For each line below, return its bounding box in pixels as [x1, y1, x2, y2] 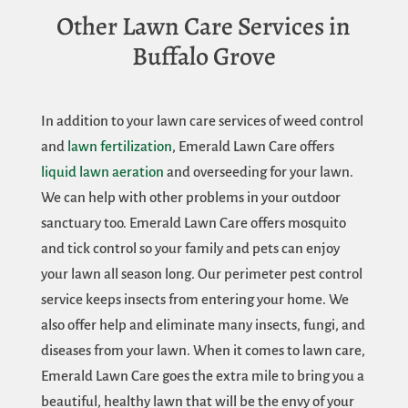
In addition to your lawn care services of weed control [40, 113, 363, 129]
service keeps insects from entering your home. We [40, 291, 349, 308]
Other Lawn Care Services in [56, 9, 352, 45]
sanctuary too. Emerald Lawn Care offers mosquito [40, 215, 346, 231]
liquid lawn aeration [40, 164, 164, 180]
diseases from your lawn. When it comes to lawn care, [40, 342, 365, 359]
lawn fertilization [66, 138, 172, 155]
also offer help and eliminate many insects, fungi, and [40, 317, 365, 333]
